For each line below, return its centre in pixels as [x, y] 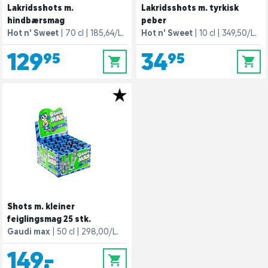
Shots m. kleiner [41, 206]
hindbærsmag [36, 20]
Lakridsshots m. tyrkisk [190, 8]
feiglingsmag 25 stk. [49, 219]
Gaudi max [29, 232]
